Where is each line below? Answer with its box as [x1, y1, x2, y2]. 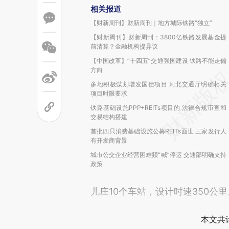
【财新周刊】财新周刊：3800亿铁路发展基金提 [90, 33, 226, 41]
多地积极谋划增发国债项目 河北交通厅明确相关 [90, 80, 226, 88]
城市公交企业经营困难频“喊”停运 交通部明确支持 [90, 151, 226, 158]
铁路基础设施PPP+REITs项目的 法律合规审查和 [90, 104, 226, 111]
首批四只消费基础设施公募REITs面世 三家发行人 [90, 127, 226, 135]
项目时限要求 [90, 89, 127, 97]
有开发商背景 [90, 136, 127, 144]
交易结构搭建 [90, 113, 127, 121]
